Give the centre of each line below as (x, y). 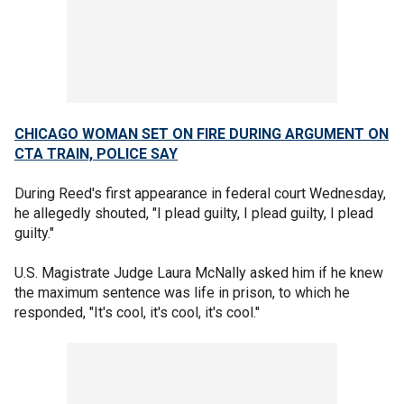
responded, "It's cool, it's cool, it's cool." (137, 313)
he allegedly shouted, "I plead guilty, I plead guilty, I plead (194, 214)
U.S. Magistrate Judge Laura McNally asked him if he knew (199, 273)
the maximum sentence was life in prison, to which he (182, 293)
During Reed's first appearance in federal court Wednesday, (200, 194)
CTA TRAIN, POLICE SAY (96, 154)
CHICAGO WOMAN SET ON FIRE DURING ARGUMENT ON (202, 134)
